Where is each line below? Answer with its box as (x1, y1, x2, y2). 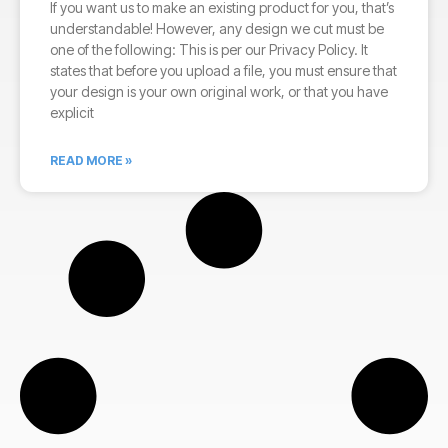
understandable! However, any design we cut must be (50, 20, 384, 37)
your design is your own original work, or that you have (50, 83, 388, 100)
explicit (50, 104, 94, 121)
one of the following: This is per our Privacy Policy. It (50, 41, 368, 58)
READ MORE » (50, 153, 132, 168)
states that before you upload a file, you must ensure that (50, 62, 397, 79)
